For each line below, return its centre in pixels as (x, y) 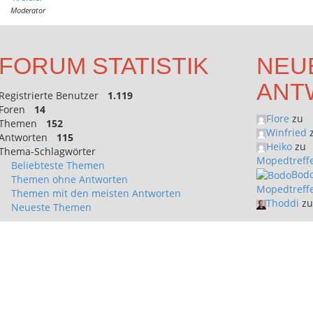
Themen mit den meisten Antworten (96, 193)
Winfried (287, 132)
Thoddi (283, 203)
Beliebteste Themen (58, 165)
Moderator (28, 10)
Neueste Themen (51, 207)
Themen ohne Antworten (69, 179)
